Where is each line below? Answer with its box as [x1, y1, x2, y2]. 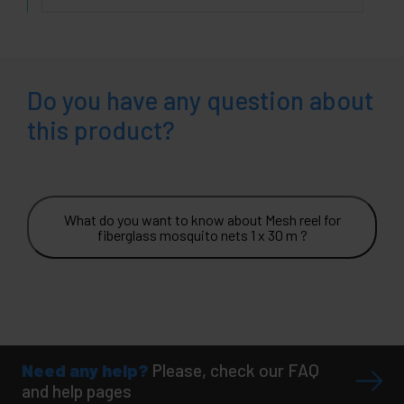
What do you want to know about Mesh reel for [63, 210, 341, 228]
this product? [27, 114, 175, 145]
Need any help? [22, 359, 149, 381]
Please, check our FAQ [152, 359, 319, 381]
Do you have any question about [27, 84, 373, 115]
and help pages [22, 380, 132, 401]
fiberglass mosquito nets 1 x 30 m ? [96, 225, 308, 243]
